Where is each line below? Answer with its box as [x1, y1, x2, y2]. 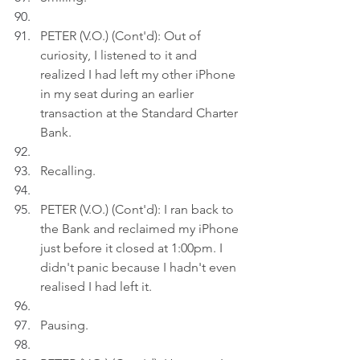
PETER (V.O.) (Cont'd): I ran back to [40, 202, 237, 217]
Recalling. [40, 163, 96, 178]
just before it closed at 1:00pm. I [40, 240, 226, 256]
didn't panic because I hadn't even [40, 260, 239, 275]
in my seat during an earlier [40, 86, 197, 101]
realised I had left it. [40, 279, 152, 294]
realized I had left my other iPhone [40, 67, 239, 82]
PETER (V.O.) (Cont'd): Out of [40, 28, 204, 43]
